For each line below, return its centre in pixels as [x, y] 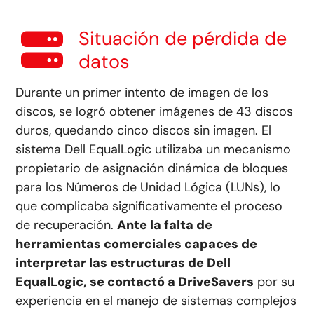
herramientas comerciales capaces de [137, 244]
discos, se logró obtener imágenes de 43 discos [155, 111]
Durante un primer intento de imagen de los [142, 92]
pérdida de [237, 38]
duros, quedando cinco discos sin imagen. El [144, 130]
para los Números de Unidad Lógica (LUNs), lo [148, 187]
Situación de [133, 38]
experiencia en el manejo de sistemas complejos [156, 300]
